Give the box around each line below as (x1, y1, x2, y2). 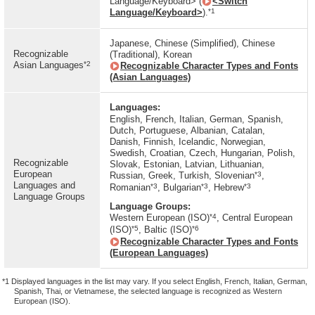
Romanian (110, 182, 150, 193)
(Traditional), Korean (110, 49, 192, 60)
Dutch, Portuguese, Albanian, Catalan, (110, 125, 265, 136)
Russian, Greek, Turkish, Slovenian (110, 170, 255, 181)
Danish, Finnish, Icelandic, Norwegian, (110, 136, 266, 147)
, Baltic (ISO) (139, 224, 192, 235)
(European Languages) (110, 247, 208, 258)
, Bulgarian (157, 182, 201, 193)
